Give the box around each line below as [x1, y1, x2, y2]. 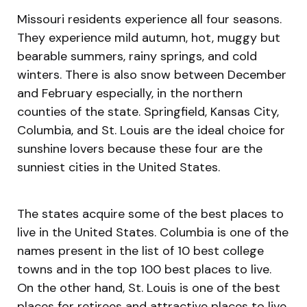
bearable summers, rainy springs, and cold [17, 47, 257, 64]
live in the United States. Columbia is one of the [17, 223, 288, 241]
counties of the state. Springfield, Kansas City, [17, 103, 279, 120]
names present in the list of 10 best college [17, 242, 264, 259]
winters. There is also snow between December [17, 66, 286, 83]
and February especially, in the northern [17, 84, 243, 101]
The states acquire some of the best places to [17, 205, 284, 222]
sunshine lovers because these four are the [17, 140, 262, 157]
